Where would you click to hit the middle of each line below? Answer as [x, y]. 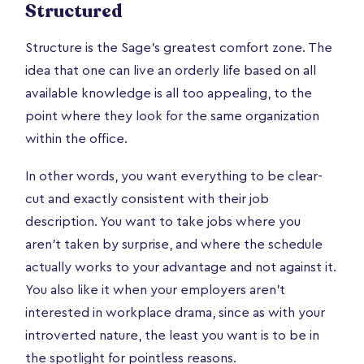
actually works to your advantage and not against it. [181, 267]
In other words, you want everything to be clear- [174, 176]
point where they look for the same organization [172, 116]
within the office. [76, 139]
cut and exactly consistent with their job [147, 199]
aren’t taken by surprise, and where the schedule [174, 244]
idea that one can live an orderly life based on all [171, 70]
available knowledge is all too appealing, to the [169, 93]
